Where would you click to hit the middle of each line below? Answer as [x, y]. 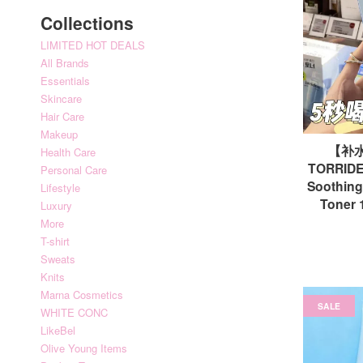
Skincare [61, 98]
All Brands [65, 63]
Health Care [68, 152]
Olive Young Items [84, 348]
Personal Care [74, 170]
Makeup [59, 134]
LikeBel [58, 330]
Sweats [58, 259]
